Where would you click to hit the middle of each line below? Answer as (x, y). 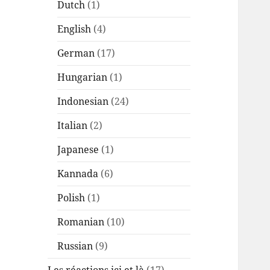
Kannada (78, 174)
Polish (71, 198)
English (74, 29)
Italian (73, 126)
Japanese (78, 150)
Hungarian (83, 77)
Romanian (81, 222)
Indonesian (83, 102)
